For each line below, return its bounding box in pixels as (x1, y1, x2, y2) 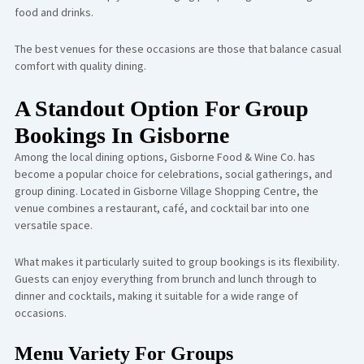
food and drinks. (14, 4, 93, 19)
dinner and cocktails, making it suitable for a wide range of (14, 288, 298, 303)
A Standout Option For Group (14, 95, 309, 121)
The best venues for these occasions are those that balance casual (14, 41, 341, 56)
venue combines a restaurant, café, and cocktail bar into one (14, 200, 310, 215)
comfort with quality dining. (14, 58, 146, 73)
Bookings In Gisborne (14, 122, 229, 148)
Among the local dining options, (14, 149, 167, 164)
